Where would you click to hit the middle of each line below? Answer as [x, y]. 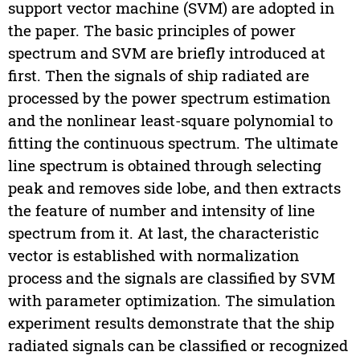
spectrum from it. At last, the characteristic [163, 233]
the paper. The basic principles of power [151, 31]
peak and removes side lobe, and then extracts [174, 188]
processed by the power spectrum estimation [169, 98]
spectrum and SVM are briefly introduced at [166, 53]
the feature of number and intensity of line [161, 211]
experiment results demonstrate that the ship [171, 323]
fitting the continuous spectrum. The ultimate [173, 143]
